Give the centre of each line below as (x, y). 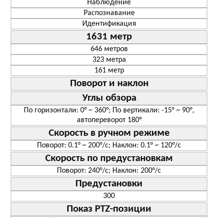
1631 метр (109, 36)
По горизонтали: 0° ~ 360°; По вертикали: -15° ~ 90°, (109, 110)
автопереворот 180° (109, 120)
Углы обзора (109, 98)
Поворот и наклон (109, 83)
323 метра (109, 60)
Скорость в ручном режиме (109, 133)
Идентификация (109, 24)
